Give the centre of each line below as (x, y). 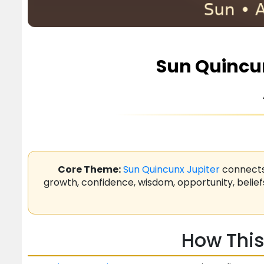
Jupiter (203, 170)
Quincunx (163, 170)
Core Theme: (89, 170)
